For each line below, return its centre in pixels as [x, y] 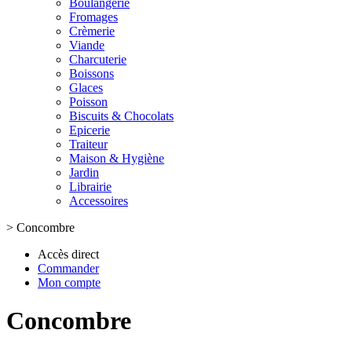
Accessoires [99, 201]
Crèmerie [92, 31]
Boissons [92, 73]
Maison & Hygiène [117, 158]
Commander [68, 268]
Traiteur [88, 144]
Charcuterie [98, 59]
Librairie [90, 187]
